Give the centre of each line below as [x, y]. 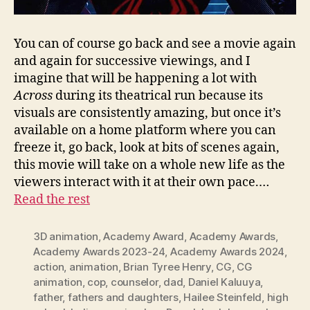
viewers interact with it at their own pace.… [142, 182]
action [49, 266]
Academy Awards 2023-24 [99, 251]
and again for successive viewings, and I [132, 61]
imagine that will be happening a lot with [135, 78]
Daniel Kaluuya [224, 282]
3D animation [66, 236]
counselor [134, 282]
